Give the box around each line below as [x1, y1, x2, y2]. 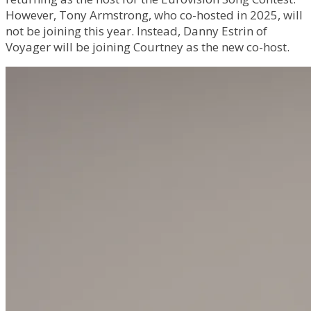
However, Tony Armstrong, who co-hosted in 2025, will [6, 7, 303, 24]
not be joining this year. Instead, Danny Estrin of [6, 23, 267, 40]
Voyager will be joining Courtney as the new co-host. [6, 39, 289, 56]
